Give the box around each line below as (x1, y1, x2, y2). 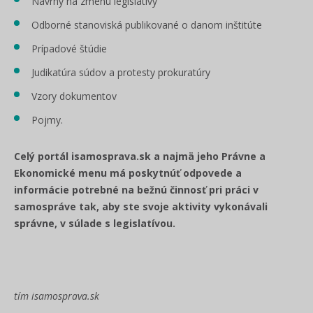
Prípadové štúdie (31, 42, 107, 55)
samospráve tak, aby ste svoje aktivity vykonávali (14, 200, 268, 213)
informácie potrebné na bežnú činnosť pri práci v (14, 183, 259, 196)
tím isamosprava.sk (14, 289, 99, 303)
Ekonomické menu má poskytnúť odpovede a (14, 166, 242, 180)
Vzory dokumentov (31, 89, 117, 103)
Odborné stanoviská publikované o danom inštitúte (31, 18, 262, 31)
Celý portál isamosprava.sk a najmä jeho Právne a (14, 150, 265, 163)
